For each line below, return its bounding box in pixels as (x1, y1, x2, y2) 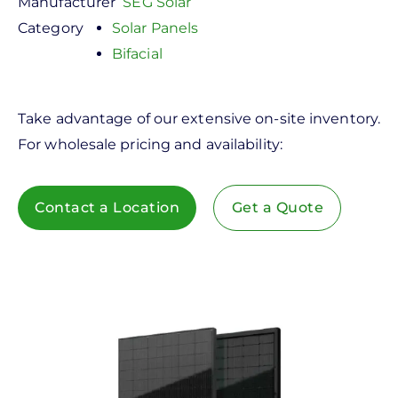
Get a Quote (231, 199, 324, 217)
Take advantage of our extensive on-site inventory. (18, 110, 380, 128)
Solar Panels (111, 19, 199, 36)
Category (18, 19, 84, 36)
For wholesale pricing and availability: (18, 136, 283, 154)
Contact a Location (35, 199, 180, 217)
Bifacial (111, 44, 163, 62)
